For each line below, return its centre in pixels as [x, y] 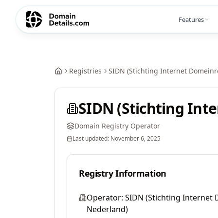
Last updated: [91, 138]
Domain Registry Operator [117, 126]
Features [191, 19]
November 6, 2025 [136, 138]
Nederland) [107, 209]
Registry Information [123, 173]
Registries [85, 71]
